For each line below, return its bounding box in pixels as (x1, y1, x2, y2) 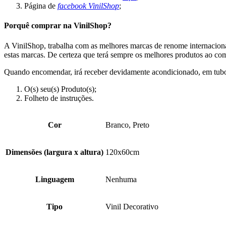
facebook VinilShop (58, 2, 119, 11)
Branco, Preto (105, 120, 149, 129)
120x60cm (105, 147, 139, 156)
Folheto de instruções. (24, 93, 94, 102)
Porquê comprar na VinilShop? (4, 21, 111, 30)
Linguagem (35, 175, 74, 184)
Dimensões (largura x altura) (6, 147, 103, 156)
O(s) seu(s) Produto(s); (24, 84, 96, 93)
